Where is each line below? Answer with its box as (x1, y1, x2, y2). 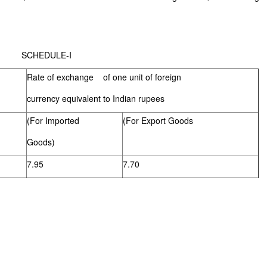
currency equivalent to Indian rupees (27, 92, 165, 104)
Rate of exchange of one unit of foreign (27, 71, 182, 83)
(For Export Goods (123, 114, 194, 126)
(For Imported (27, 114, 80, 126)
